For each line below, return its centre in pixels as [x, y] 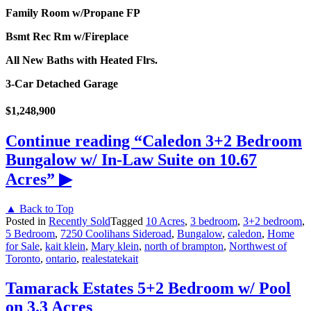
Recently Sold [79, 221]
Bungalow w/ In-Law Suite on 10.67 [131, 160]
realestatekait [110, 259]
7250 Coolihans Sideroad [116, 234]
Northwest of [258, 246]
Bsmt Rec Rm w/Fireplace [67, 36]
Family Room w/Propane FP [73, 12]
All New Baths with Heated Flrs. [82, 60]
